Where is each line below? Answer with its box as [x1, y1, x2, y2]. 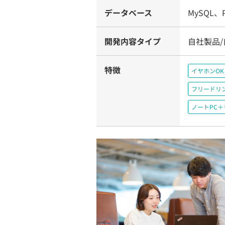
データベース [104, 7, 152, 19]
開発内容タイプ [104, 35, 161, 47]
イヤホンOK [191, 66, 224, 75]
